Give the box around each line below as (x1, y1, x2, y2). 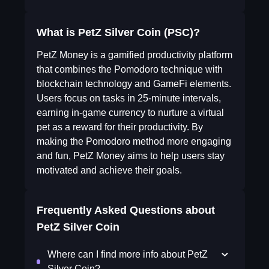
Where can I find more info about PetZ (47, 249, 208, 259)
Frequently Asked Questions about (36, 204, 215, 216)
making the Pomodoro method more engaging (36, 136, 231, 147)
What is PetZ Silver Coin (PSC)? (36, 26, 200, 38)
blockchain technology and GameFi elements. (36, 79, 231, 89)
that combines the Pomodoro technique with (36, 64, 223, 74)
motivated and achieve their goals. (36, 165, 182, 175)
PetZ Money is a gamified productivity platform (36, 50, 232, 60)
